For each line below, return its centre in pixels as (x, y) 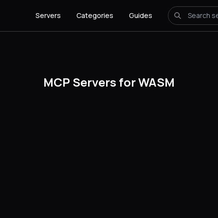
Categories (95, 15)
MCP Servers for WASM (109, 82)
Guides (141, 15)
